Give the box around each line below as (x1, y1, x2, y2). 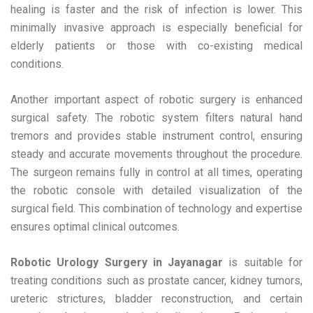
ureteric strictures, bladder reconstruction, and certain (10, 292, 303, 306)
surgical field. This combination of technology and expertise (10, 202, 303, 216)
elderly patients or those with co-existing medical (10, 39, 303, 53)
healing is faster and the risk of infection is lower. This (10, 3, 303, 17)
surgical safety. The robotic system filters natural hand (10, 111, 303, 125)
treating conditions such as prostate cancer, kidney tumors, (10, 274, 303, 288)
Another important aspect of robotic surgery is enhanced (10, 93, 303, 107)
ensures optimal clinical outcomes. (10, 220, 180, 234)
